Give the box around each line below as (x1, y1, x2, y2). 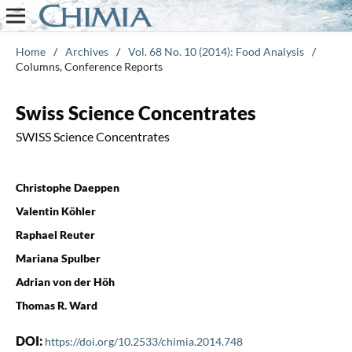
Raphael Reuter (15, 227, 95, 241)
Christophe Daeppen (15, 180, 119, 194)
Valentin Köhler (15, 203, 96, 218)
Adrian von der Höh (15, 274, 115, 288)
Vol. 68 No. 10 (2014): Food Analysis (127, 44, 304, 58)
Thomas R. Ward (15, 298, 97, 312)
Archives (64, 44, 108, 58)
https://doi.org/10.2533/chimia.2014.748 (44, 334, 243, 348)
